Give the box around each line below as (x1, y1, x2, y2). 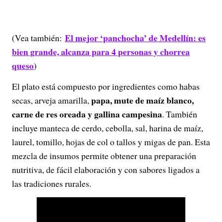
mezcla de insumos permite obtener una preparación (12, 150, 196, 162)
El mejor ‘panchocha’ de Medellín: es (65, 31, 206, 44)
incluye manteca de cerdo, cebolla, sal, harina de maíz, (12, 122, 203, 134)
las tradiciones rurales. (12, 177, 91, 189)
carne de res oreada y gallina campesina (12, 108, 162, 120)
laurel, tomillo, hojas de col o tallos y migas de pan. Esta (12, 136, 210, 148)
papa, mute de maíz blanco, (91, 94, 194, 107)
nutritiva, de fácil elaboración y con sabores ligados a (12, 164, 200, 175)
